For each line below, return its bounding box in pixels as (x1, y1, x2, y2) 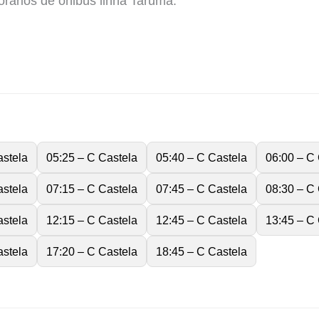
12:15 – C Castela (46, 214, 137, 227)
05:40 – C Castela (156, 151, 247, 164)
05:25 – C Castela (46, 151, 137, 164)
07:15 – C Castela (46, 182, 137, 196)
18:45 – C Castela (156, 245, 247, 258)
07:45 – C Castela (156, 182, 247, 196)
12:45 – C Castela (156, 214, 247, 227)
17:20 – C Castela (46, 245, 137, 258)
